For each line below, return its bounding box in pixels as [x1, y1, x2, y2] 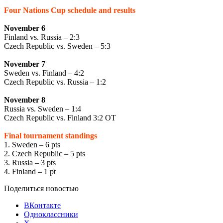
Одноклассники [24, 210, 78, 219]
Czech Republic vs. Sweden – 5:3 [4, 41, 111, 50]
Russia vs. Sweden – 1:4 [4, 104, 81, 113]
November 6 [4, 23, 45, 32]
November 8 [4, 95, 45, 104]
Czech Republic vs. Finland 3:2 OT [4, 113, 116, 122]
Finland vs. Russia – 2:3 [4, 32, 80, 41]
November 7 [4, 59, 45, 68]
